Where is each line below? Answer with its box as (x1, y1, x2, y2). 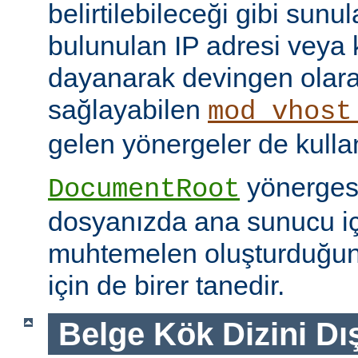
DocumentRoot (48, 174, 240, 205)
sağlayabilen (48, 94, 208, 125)
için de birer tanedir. (48, 270, 284, 301)
